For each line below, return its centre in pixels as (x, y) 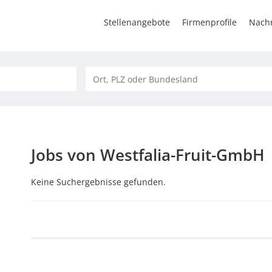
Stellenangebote (137, 22)
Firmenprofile (209, 22)
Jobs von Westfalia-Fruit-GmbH (148, 155)
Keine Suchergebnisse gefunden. (98, 182)
